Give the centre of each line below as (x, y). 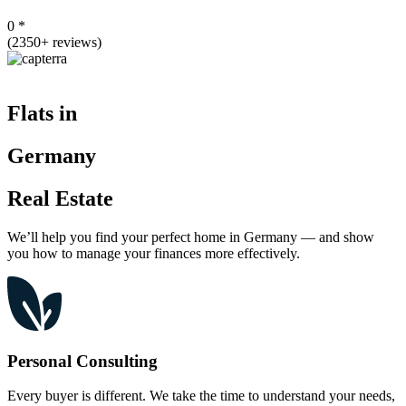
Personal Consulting (82, 361)
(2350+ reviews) (54, 43)
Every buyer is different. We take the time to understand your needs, (201, 396)
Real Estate (60, 199)
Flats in (42, 114)
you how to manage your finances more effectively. (154, 254)
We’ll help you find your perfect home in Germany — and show (191, 237)
